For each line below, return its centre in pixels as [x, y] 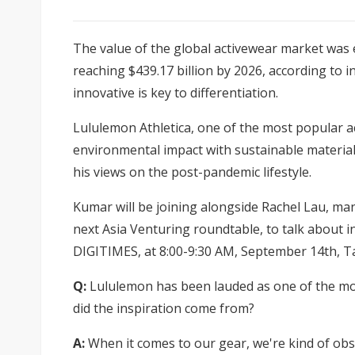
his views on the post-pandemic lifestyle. [192, 172]
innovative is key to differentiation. [176, 92]
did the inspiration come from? [164, 308]
